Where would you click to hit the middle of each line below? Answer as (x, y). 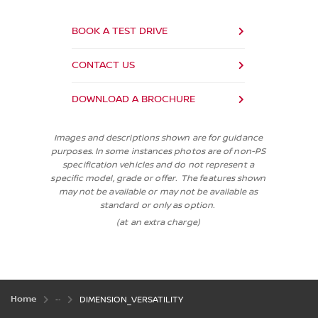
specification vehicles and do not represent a (158, 165)
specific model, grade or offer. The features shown (158, 178)
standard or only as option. (158, 205)
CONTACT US (103, 65)
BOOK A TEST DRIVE (120, 31)
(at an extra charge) (158, 222)
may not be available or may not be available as (158, 192)
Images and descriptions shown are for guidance (158, 138)
